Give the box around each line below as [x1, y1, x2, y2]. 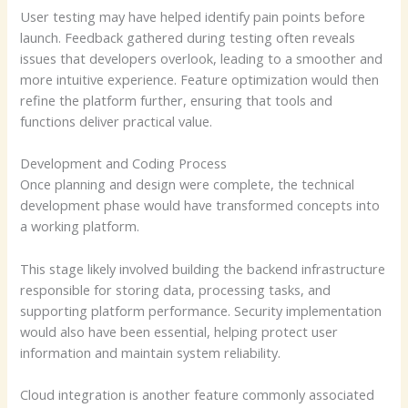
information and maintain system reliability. [20, 342, 281, 362]
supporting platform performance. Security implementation [20, 301, 382, 320]
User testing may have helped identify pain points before [20, 7, 366, 26]
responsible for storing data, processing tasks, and [20, 280, 331, 299]
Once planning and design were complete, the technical [20, 175, 355, 194]
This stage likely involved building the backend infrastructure [20, 259, 386, 278]
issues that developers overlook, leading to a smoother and [20, 49, 383, 68]
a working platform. [20, 217, 140, 236]
